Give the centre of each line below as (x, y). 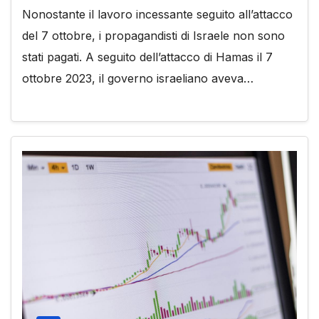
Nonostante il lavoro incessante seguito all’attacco (157, 14)
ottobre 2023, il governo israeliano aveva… (138, 78)
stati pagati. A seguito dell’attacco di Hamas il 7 (147, 57)
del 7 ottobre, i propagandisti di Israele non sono (153, 35)
